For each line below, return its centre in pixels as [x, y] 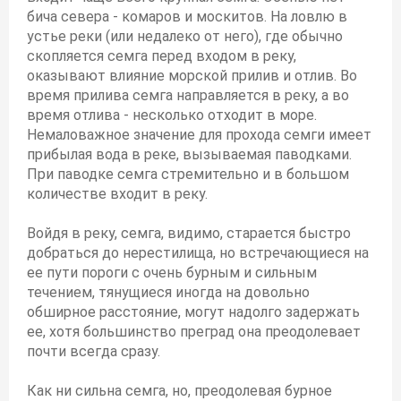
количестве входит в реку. [117, 194]
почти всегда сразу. [94, 351]
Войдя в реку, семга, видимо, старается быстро [189, 233]
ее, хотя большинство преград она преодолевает [194, 332]
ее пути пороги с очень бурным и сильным [172, 273]
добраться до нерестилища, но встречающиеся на [198, 253]
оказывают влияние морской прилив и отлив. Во [192, 76]
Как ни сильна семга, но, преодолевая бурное [179, 391]
